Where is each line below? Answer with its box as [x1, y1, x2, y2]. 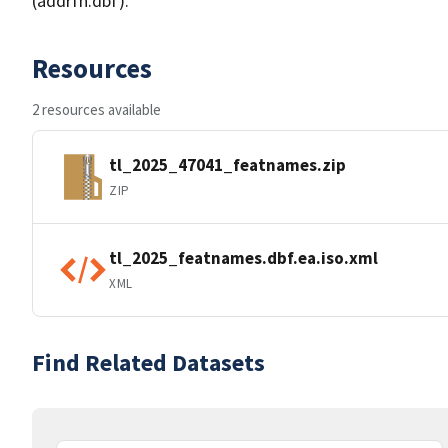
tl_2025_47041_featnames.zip [109, 153, 346, 176]
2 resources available [32, 100, 161, 119]
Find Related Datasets [32, 347, 265, 378]
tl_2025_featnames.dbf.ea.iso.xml [109, 246, 378, 269]
